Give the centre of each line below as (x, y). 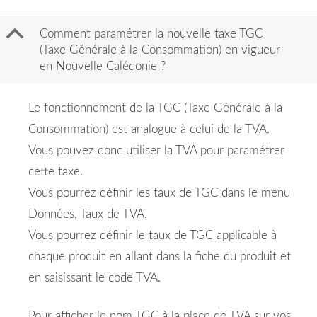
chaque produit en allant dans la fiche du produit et (160, 257)
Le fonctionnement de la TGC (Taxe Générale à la (155, 108)
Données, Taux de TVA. (88, 214)
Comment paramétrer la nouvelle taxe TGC (151, 34)
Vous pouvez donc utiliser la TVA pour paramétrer (156, 151)
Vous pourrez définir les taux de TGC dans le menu (159, 193)
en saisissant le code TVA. (94, 278)
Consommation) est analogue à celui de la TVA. (149, 129)
